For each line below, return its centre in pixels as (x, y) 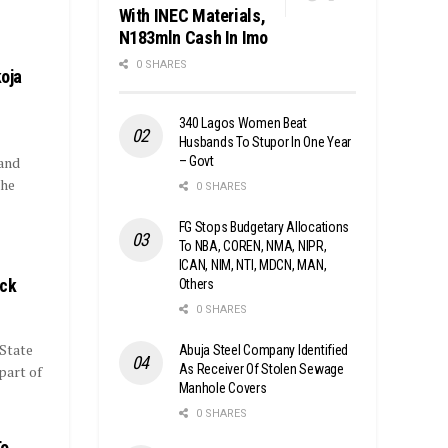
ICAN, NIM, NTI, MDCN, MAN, (252, 264)
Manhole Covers (222, 387)
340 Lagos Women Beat (242, 122)
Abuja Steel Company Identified (263, 349)
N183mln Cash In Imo (193, 37)
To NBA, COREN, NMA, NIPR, (252, 245)
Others (196, 283)
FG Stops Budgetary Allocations (264, 226)
